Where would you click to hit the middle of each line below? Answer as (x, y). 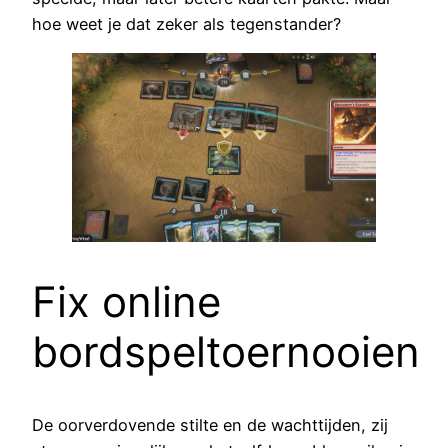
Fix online (126, 302)
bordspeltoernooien (226, 352)
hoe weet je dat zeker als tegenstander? (186, 23)
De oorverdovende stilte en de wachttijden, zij (210, 425)
